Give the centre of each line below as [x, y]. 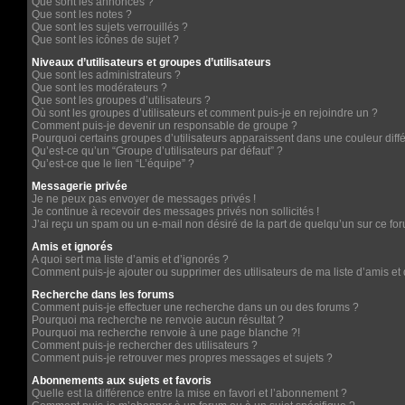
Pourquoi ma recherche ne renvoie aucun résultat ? [158, 320]
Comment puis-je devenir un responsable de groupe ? [165, 126]
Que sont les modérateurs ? [99, 88]
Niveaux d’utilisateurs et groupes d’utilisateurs [151, 62]
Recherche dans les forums [103, 295]
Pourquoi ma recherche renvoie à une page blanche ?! [166, 333]
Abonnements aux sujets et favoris [122, 381]
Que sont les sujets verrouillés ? [110, 27]
